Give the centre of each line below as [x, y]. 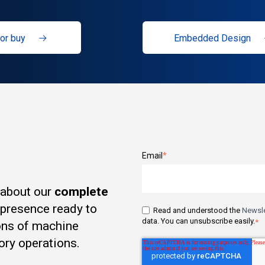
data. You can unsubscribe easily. [199, 221]
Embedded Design [212, 38]
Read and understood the [197, 210]
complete [81, 191]
